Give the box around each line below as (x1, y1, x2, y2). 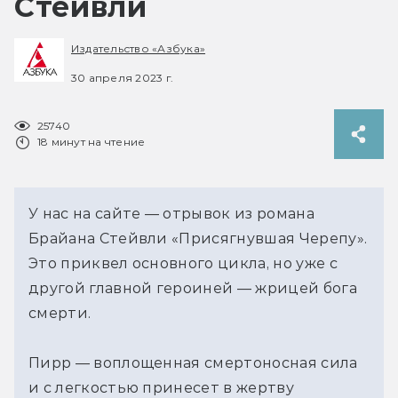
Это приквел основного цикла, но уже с (28, 254, 338, 272)
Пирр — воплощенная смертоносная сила (28, 354, 358, 371)
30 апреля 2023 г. (71, 70, 174, 84)
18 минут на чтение (37, 134, 146, 148)
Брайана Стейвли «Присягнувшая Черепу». (28, 229, 368, 247)
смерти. (28, 304, 92, 322)
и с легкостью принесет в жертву (28, 378, 294, 396)
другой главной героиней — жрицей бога (28, 279, 357, 297)
